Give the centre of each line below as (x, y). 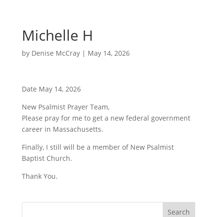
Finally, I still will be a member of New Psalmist (98, 147)
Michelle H (57, 35)
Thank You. (39, 176)
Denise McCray (55, 53)
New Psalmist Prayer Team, (65, 107)
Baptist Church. (47, 158)
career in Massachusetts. (62, 129)
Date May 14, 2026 (51, 89)
